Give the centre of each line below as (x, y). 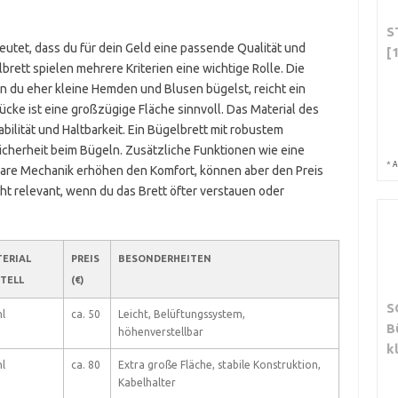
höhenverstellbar (160, 332)
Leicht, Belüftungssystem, (181, 314)
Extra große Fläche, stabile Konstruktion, (219, 365)
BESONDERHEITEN (164, 259)
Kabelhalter (147, 382)
